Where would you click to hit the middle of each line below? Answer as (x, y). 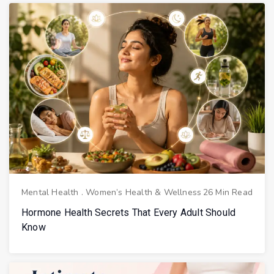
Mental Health (50, 192)
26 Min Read (228, 192)
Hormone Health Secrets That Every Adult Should (129, 212)
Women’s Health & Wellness (144, 192)
